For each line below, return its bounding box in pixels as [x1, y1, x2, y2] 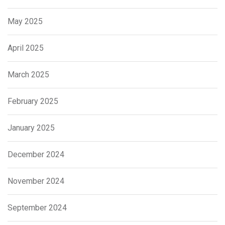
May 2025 [8, 16, 43, 26]
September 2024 [8, 202, 67, 212]
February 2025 [8, 96, 58, 106]
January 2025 [8, 123, 55, 133]
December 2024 [8, 149, 64, 159]
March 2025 [8, 69, 49, 79]
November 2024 [8, 176, 64, 186]
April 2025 [8, 43, 44, 53]
